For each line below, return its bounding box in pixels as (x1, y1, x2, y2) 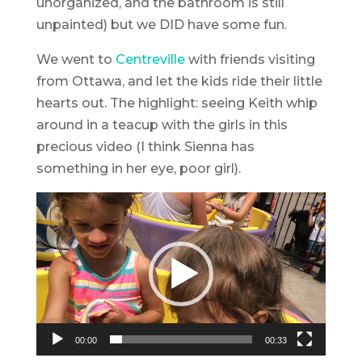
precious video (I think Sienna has (36, 139, 255, 154)
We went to (36, 52, 116, 67)
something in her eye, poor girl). (36, 161, 241, 176)
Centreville (115, 52, 185, 67)
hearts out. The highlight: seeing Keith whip (36, 95, 318, 111)
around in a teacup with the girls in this (36, 117, 288, 133)
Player (35, 217, 77, 232)
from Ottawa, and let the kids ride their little (36, 74, 322, 89)
